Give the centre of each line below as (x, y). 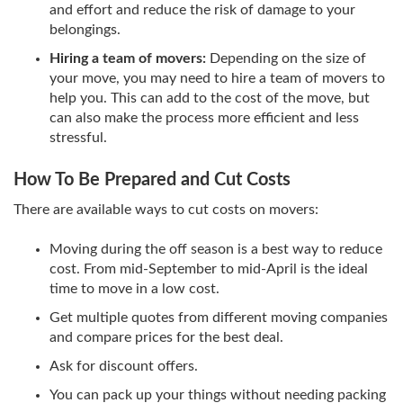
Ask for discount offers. (124, 366)
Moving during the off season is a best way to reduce (216, 249)
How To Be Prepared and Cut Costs (152, 179)
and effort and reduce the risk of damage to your (202, 9)
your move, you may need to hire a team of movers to (217, 78)
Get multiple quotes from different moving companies (219, 317)
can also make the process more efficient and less (204, 117)
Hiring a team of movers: (128, 58)
